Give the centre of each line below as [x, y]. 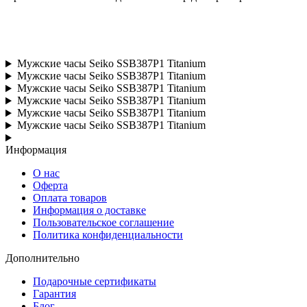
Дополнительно [42, 258]
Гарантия [54, 294]
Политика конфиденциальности [108, 235]
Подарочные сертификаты [95, 282]
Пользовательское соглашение [103, 223]
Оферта [50, 186]
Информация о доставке [89, 210]
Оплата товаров [70, 198]
